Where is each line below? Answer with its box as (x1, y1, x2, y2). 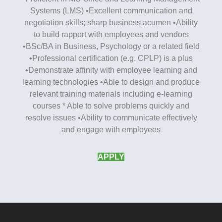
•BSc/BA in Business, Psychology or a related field (22, 42, 200, 51)
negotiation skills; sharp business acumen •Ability (24, 18, 198, 27)
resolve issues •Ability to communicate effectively (25, 113, 197, 122)
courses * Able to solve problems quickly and (33, 101, 189, 110)
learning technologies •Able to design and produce (22, 77, 200, 86)
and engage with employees (61, 125, 161, 134)
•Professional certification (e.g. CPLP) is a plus (29, 54, 193, 62)
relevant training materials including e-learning (30, 89, 192, 98)
